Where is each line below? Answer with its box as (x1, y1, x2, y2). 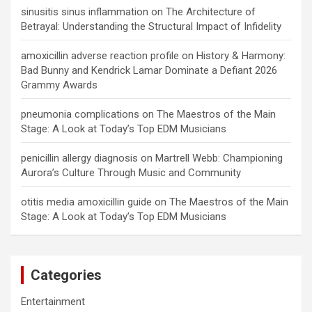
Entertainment (21, 295, 85, 308)
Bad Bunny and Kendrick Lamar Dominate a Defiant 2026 (21, 63, 277, 77)
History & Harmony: (196, 49, 286, 62)
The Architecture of (166, 5, 256, 18)
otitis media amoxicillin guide (21, 195, 152, 208)
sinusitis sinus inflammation (21, 5, 148, 18)
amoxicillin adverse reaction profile (21, 49, 179, 62)
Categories (31, 266, 102, 283)
